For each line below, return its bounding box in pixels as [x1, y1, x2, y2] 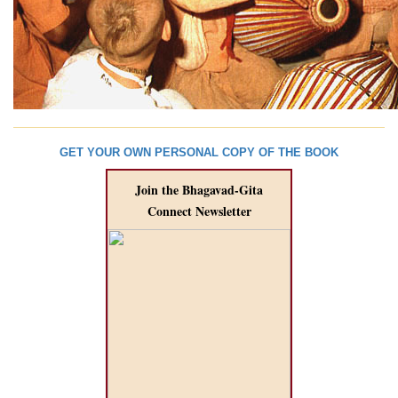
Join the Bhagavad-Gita [135, 180, 263, 199]
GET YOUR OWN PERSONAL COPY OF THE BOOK [60, 146, 338, 159]
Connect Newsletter [147, 202, 251, 220]
